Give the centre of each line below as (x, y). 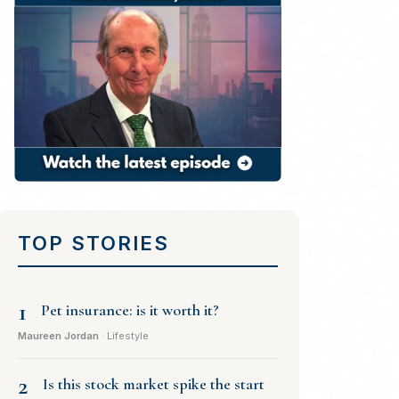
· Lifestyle (124, 335)
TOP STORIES (94, 243)
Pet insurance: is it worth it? (130, 309)
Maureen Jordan (58, 335)
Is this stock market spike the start (154, 383)
